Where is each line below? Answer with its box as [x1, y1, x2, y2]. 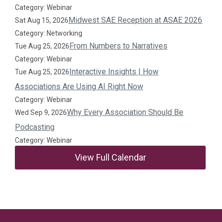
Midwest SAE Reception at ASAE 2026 [68, 15, 203, 25]
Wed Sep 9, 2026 [15, 108, 67, 116]
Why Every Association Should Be [67, 107, 184, 117]
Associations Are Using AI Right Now [15, 81, 144, 91]
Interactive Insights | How [69, 66, 159, 76]
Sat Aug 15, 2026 [15, 16, 69, 24]
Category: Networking [15, 29, 83, 37]
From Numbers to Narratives [69, 41, 168, 51]
